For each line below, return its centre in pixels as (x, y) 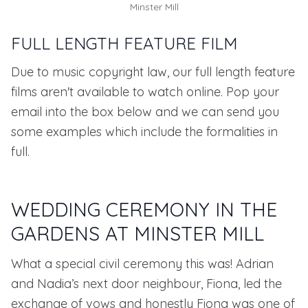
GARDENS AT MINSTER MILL (137, 233)
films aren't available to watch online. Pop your (145, 92)
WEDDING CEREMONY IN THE (144, 209)
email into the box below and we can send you (145, 112)
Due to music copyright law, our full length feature (153, 72)
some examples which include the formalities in (144, 132)
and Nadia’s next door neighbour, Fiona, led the (146, 284)
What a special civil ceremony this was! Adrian (142, 264)
